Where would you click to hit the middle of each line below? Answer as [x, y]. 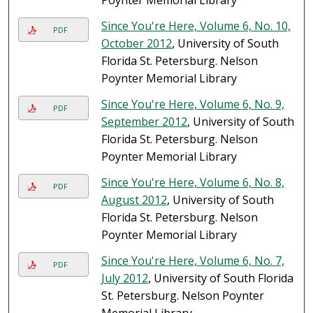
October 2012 [136, 44]
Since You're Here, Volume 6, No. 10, [196, 26]
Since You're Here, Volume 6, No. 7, [192, 261]
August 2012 [134, 200]
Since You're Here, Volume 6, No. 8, [192, 183]
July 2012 [124, 278]
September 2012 [144, 122]
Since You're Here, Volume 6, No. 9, [192, 104]
